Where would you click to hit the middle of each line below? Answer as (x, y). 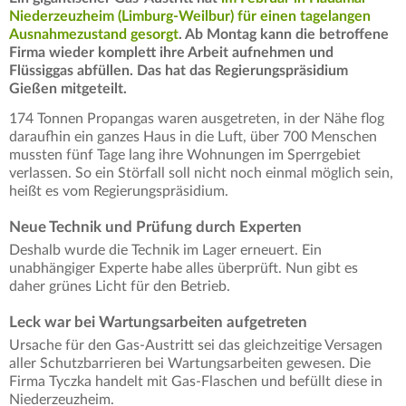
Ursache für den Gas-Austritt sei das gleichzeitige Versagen (196, 346)
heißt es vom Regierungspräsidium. (119, 192)
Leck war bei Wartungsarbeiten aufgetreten (158, 323)
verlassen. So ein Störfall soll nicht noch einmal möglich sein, (201, 174)
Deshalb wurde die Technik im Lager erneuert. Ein (165, 251)
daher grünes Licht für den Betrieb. (120, 287)
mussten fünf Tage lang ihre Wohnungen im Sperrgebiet (185, 155)
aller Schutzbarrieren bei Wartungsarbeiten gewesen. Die (190, 364)
